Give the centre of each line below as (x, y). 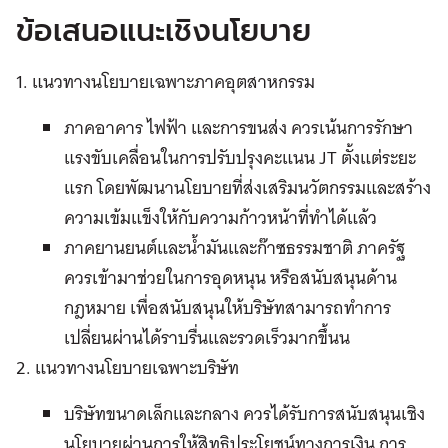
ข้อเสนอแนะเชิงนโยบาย (163, 31)
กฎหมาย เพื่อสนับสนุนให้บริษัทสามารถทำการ (227, 307)
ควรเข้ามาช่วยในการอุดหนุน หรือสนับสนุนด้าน (230, 277)
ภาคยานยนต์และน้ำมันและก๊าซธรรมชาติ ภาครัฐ (234, 247)
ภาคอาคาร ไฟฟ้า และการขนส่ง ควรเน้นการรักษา (238, 127)
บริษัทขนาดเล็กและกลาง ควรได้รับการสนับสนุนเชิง (244, 413)
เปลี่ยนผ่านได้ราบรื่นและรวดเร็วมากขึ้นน (207, 337)
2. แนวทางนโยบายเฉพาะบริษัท (127, 367)
